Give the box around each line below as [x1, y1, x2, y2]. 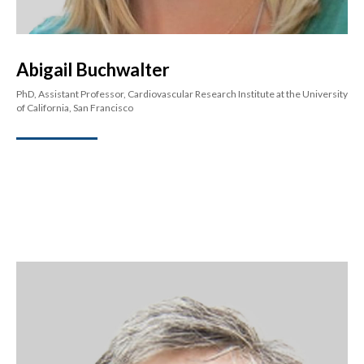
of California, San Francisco [16, 102, 133, 115]
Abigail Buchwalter [16, 58, 170, 81]
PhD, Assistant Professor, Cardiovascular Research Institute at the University [16, 88, 348, 101]
